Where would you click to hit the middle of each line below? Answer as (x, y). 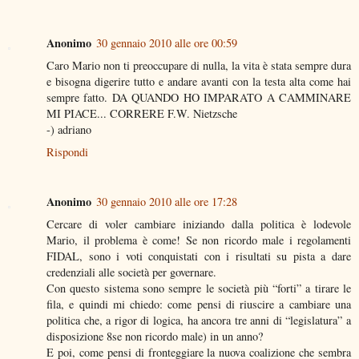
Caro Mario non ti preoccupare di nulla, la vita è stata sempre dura (199, 65)
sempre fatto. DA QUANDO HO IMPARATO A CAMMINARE (199, 97)
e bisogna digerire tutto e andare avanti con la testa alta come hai (199, 81)
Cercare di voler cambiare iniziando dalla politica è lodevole (199, 224)
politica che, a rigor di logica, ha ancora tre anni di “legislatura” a (199, 320)
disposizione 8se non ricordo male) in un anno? (155, 336)
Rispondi (67, 151)
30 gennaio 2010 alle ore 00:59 (167, 42)
